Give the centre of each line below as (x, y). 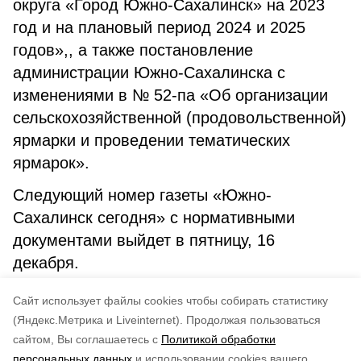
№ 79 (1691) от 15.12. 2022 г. (193, 308)
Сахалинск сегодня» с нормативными (154, 218)
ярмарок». (51, 163)
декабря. (48, 263)
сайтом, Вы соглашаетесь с (85, 339)
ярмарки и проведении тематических (151, 140)
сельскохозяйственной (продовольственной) (180, 118)
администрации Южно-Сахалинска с (149, 73)
